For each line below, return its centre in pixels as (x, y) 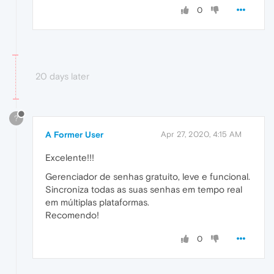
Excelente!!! (70, 157)
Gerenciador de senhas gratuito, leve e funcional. (148, 176)
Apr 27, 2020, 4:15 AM (201, 134)
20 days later (62, 76)
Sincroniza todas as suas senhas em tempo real (144, 189)
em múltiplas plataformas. (97, 202)
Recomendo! (72, 215)
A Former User (74, 134)
